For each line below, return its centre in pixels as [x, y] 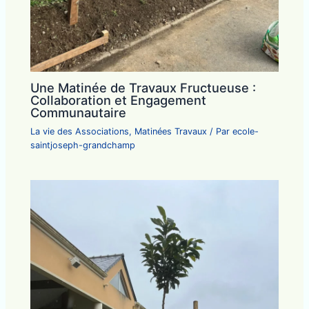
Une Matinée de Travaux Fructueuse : [143, 88]
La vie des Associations [80, 132]
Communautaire [79, 113]
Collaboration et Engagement [119, 100]
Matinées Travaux [171, 132]
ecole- [246, 132]
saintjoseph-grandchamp [83, 146]
